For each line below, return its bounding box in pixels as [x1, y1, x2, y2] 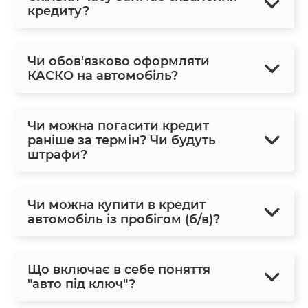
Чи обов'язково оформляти [27, 53, 210, 69]
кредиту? [27, 3, 89, 19]
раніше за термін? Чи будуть [27, 132, 216, 148]
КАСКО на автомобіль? [27, 67, 178, 83]
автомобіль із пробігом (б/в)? [27, 211, 220, 227]
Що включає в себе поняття [27, 261, 210, 277]
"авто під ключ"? [27, 276, 135, 291]
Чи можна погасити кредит [27, 118, 209, 133]
